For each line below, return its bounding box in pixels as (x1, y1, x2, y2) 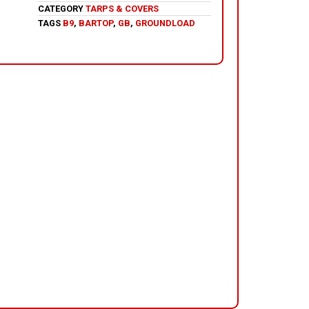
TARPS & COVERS (86, 3, 159, 14)
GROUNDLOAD (135, 17, 195, 28)
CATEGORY (38, 3, 83, 14)
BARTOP (79, 17, 113, 28)
